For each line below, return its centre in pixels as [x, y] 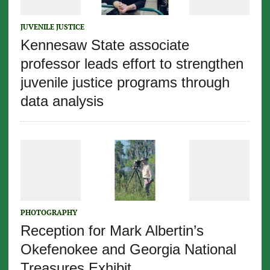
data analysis [62, 101]
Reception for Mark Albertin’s [112, 231]
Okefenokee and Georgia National [128, 250]
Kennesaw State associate [105, 45]
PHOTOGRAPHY [49, 213]
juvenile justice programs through [125, 83]
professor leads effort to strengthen [132, 64]
